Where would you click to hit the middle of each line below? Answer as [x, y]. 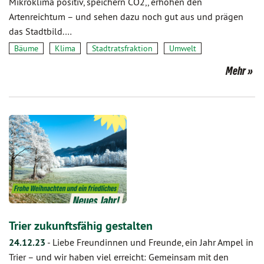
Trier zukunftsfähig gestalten [81, 226]
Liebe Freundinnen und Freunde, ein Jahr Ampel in [153, 242]
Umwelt [183, 48]
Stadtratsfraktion [122, 48]
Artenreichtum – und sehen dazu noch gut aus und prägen [126, 16]
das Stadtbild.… [40, 31]
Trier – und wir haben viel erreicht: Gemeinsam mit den [119, 257]
